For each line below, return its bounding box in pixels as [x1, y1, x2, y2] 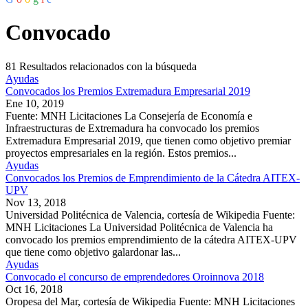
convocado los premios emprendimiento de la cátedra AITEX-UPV [5, 233, 297, 245]
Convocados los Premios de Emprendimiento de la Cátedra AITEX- [5, 171, 300, 184]
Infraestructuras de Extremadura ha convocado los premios [5, 122, 259, 134]
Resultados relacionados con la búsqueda [16, 60, 197, 72]
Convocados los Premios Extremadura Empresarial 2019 [5, 85, 250, 97]
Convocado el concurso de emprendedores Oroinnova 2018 [5, 270, 264, 283]
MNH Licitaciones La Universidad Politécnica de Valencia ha [5, 221, 273, 233]
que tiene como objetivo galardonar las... [5, 245, 181, 258]
